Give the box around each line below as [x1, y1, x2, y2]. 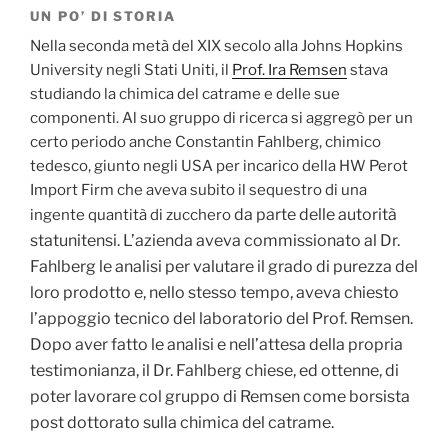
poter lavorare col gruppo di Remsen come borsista [30, 387, 410, 407]
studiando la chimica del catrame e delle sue [30, 85, 340, 104]
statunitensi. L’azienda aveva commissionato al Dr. [30, 231, 400, 251]
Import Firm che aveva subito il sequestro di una [30, 181, 367, 200]
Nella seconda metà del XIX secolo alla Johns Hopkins [30, 37, 403, 56]
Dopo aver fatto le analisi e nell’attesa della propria [30, 335, 403, 355]
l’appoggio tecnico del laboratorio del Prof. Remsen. [30, 309, 413, 329]
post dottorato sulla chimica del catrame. [30, 413, 334, 433]
